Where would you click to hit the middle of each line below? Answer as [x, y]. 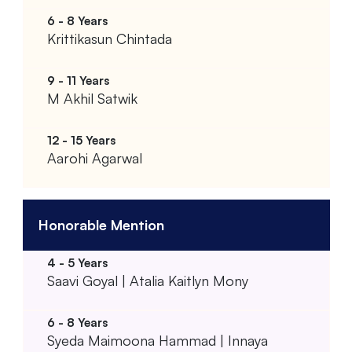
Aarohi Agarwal [94, 158]
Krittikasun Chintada [109, 38]
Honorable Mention [101, 224]
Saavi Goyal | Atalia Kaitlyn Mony [147, 280]
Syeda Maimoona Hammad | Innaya [157, 340]
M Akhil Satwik [92, 98]
